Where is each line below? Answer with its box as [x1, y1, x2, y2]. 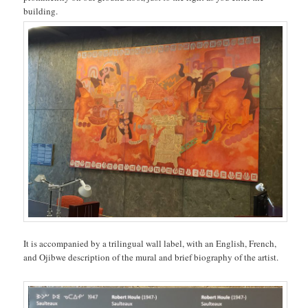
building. [23, 5, 61, 18]
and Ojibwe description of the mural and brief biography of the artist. [23, 251, 279, 264]
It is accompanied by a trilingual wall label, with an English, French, [23, 237, 277, 250]
